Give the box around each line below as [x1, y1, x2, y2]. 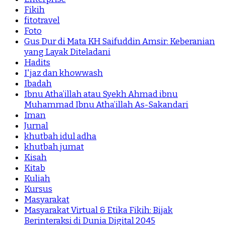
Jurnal [24, 120, 48, 131]
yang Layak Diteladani [24, 46, 110, 57]
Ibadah [24, 78, 52, 89]
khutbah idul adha [24, 131, 96, 142]
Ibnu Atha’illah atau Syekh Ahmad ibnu [24, 88, 178, 99]
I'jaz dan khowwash [24, 67, 103, 78]
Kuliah [24, 173, 50, 184]
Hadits [24, 57, 50, 68]
